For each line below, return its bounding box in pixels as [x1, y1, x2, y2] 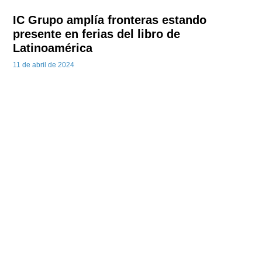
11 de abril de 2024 [13, 61, 75, 70]
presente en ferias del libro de [13, 27, 181, 41]
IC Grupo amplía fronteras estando [13, 13, 207, 27]
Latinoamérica [13, 42, 93, 55]
